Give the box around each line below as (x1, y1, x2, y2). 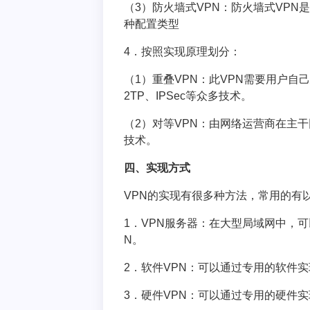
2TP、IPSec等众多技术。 (124, 90, 253, 102)
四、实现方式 (124, 162, 191, 174)
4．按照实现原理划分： (124, 46, 241, 57)
